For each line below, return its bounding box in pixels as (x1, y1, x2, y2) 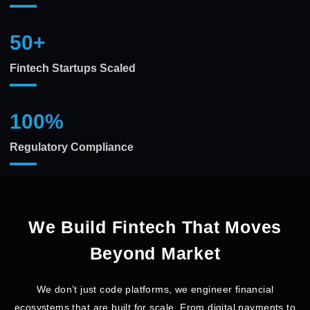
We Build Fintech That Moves (28, 217, 282, 237)
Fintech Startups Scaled (10, 62, 136, 74)
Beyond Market (89, 243, 221, 263)
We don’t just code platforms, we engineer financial (36, 283, 274, 295)
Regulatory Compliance (10, 140, 134, 153)
